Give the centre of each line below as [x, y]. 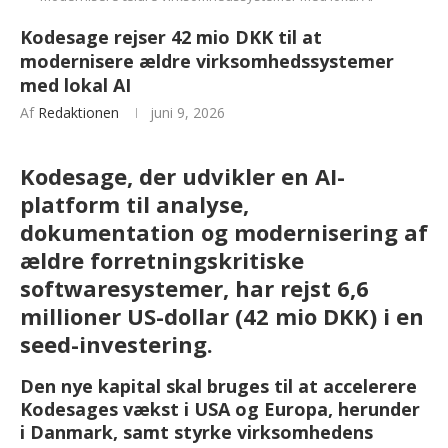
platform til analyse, [134, 204]
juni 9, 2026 [187, 113]
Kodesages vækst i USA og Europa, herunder [220, 409]
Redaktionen [78, 113]
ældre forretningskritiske [162, 260]
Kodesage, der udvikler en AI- [182, 176]
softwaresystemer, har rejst [178, 288]
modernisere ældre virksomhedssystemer [207, 61]
